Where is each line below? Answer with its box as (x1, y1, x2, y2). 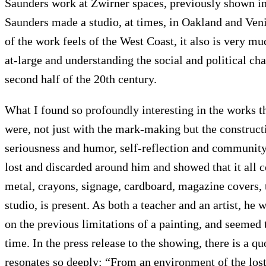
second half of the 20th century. (5, 72, 157, 85)
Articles (141, 134, 170, 145)
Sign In (230, 134, 257, 145)
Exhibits (172, 134, 203, 145)
